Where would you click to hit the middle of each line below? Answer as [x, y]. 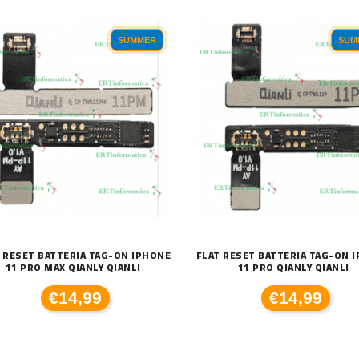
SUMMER [137, 40]
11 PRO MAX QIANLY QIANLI [73, 267]
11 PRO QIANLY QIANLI [293, 267]
